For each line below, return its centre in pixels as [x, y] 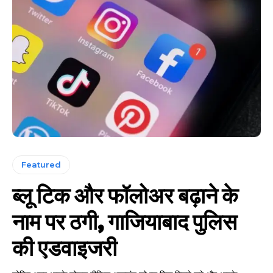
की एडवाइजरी [65, 246]
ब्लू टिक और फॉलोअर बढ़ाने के [125, 194]
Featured [41, 164]
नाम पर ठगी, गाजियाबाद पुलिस [125, 220]
